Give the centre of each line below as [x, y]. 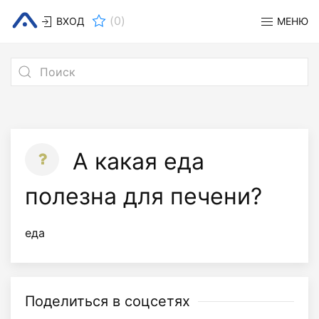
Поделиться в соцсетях [108, 301]
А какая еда [135, 161]
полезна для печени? [143, 196]
